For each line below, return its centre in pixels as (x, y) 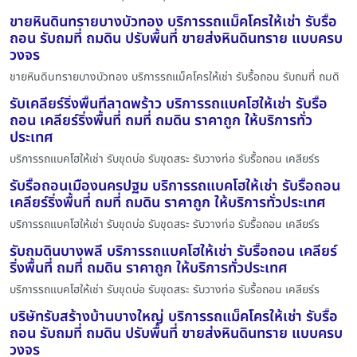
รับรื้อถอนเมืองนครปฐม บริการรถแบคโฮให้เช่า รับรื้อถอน (175, 186)
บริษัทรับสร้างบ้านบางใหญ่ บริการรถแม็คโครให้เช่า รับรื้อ (174, 316)
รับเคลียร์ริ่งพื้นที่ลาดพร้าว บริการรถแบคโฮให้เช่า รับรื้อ (169, 104)
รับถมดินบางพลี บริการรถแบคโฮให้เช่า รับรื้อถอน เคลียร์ (173, 251)
